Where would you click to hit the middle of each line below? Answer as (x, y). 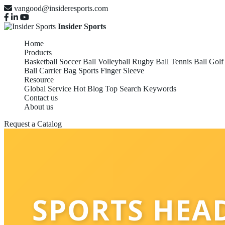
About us (39, 107)
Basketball (41, 62)
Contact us (41, 98)
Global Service (48, 89)
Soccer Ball (78, 62)
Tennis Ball (189, 62)
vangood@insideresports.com (61, 8)
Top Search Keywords (141, 89)
